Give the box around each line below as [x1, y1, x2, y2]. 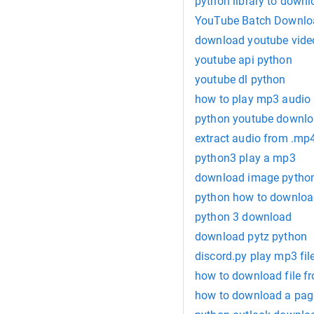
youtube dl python [195, 73, 286, 87]
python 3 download [195, 210, 292, 224]
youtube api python [195, 53, 292, 67]
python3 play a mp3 [195, 151, 296, 165]
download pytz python [195, 230, 307, 244]
